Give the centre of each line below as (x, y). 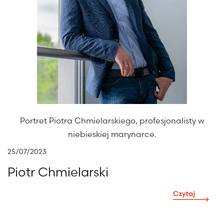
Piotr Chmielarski (58, 172)
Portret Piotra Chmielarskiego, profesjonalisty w (112, 120)
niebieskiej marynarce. (112, 134)
